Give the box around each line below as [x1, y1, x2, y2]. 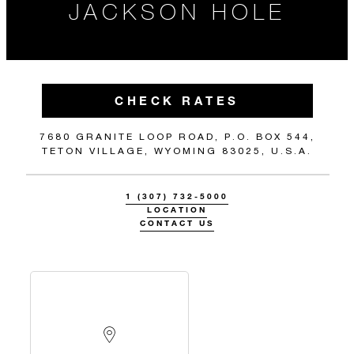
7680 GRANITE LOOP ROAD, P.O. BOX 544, [39, 130, 315, 142]
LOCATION [147, 205, 207, 215]
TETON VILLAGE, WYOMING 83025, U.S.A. [42, 145, 312, 156]
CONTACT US [140, 218, 214, 228]
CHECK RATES [115, 93, 239, 107]
